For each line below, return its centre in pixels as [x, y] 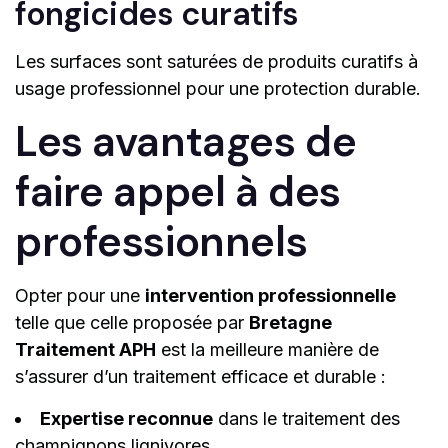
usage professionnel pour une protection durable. [218, 89]
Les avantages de [186, 142]
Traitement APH [85, 350]
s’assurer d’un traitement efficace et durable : [200, 377]
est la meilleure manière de [267, 350]
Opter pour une [80, 296]
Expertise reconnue [126, 419]
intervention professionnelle [270, 296]
